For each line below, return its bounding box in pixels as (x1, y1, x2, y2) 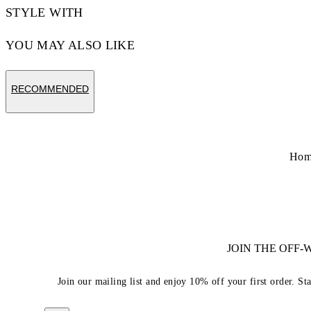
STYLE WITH (6, 5, 83, 19)
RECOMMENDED (11, 83, 89, 94)
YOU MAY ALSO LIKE (6, 37, 135, 52)
